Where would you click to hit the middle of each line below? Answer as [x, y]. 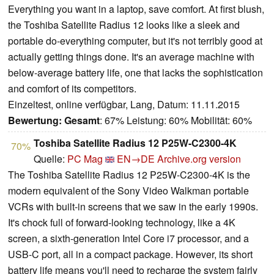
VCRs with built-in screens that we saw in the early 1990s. [133, 207]
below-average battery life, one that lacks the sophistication [135, 73]
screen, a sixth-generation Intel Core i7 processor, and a [128, 239]
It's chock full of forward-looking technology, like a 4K [122, 223]
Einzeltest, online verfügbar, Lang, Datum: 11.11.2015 [124, 105]
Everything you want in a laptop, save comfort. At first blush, [136, 9]
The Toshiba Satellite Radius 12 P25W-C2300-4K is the [129, 175]
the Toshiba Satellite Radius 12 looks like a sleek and [124, 25]
